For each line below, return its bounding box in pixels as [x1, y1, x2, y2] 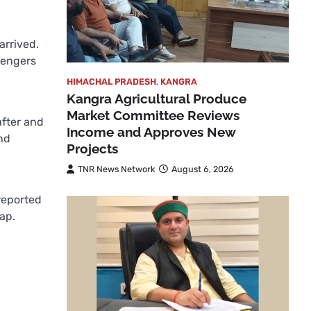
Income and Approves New [67, 124, 235, 140]
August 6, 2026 [171, 163, 234, 174]
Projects [67, 140, 118, 156]
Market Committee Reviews [67, 107, 239, 123]
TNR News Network [78, 163, 155, 174]
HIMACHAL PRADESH [67, 76, 156, 87]
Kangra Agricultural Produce [67, 90, 246, 106]
